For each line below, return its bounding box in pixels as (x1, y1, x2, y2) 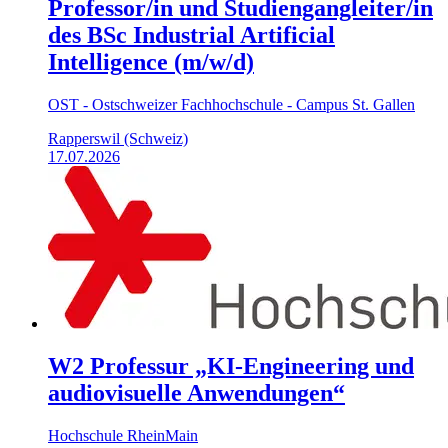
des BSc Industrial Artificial (48, 21, 335, 48)
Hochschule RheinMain (48, 426, 198, 444)
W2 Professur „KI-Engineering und (48, 352, 414, 379)
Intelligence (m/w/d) (48, 48, 254, 75)
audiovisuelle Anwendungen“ (48, 379, 345, 406)
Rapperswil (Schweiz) (48, 129, 188, 147)
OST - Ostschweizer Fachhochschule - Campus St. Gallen (48, 95, 415, 113)
